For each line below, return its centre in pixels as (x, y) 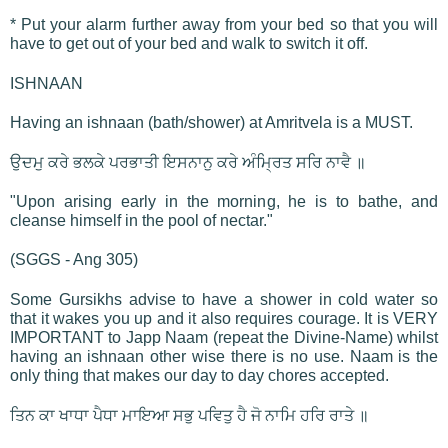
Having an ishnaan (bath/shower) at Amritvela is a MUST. (211, 122)
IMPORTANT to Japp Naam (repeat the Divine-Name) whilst (224, 337)
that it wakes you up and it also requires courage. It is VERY (224, 318)
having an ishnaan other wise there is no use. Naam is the (224, 356)
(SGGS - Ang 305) (74, 259)
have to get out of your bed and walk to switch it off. (189, 43)
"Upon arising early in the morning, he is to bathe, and (224, 201)
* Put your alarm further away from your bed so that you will (224, 24)
